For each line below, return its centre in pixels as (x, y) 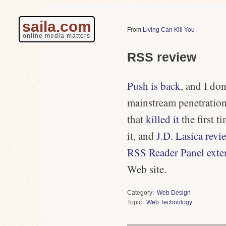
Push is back (154, 86)
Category (140, 192)
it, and (142, 135)
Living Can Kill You (169, 30)
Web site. (147, 169)
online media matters (56, 36)
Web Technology (169, 202)
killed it (162, 119)
